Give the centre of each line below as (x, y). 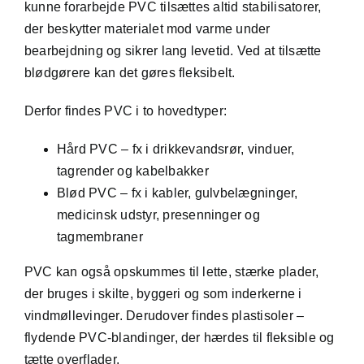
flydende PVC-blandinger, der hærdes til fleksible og (179, 337)
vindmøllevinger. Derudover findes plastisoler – (164, 315)
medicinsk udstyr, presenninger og (158, 214)
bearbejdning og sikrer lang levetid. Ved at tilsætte (173, 50)
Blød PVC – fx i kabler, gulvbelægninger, (177, 193)
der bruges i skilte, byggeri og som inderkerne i (163, 293)
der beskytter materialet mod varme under (147, 28)
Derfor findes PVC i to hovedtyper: (126, 110)
